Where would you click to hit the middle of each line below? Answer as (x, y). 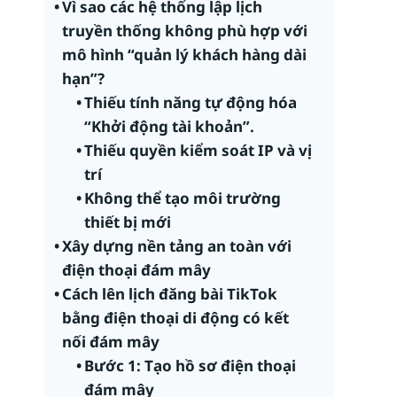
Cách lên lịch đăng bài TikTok (169, 294)
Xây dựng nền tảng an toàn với (176, 246)
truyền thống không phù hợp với (184, 31)
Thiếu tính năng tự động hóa (191, 102)
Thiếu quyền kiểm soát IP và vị (198, 150)
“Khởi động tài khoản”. (170, 126)
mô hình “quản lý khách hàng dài (184, 54)
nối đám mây (110, 342)
